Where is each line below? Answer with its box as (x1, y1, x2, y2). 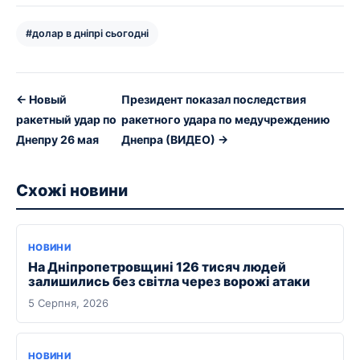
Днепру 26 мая (16, 133, 99, 147)
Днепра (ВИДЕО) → (121, 133, 228, 147)
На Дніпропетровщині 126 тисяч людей (28, 259, 286, 276)
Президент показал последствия (121, 92, 306, 107)
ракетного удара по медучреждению (121, 112, 330, 127)
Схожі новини (16, 181, 128, 201)
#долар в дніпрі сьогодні (26, 27, 149, 40)
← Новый (16, 92, 67, 107)
